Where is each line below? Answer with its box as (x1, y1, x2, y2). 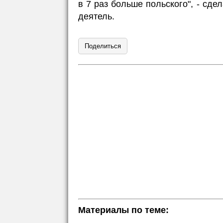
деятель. (78, 11, 114, 21)
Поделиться (85, 42, 121, 50)
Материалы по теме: (78, 205, 169, 215)
